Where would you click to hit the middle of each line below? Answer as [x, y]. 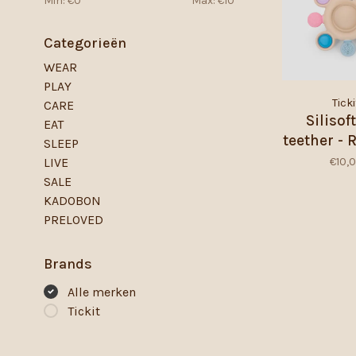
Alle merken [102, 292]
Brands [68, 264]
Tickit [84, 311]
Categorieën [85, 43]
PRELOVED [74, 220]
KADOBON [72, 201]
